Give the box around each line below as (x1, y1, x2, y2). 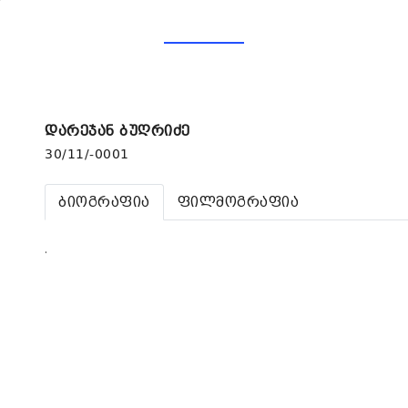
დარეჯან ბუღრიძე (45, 122, 190, 139)
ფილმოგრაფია (177, 193, 300, 211)
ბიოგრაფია (58, 193, 150, 211)
